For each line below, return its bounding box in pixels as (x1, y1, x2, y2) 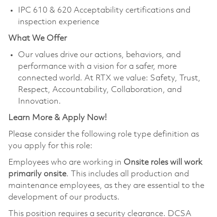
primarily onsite (8, 170, 66, 178)
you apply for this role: (8, 141, 93, 150)
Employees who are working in (8, 158, 124, 167)
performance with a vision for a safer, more (17, 62, 177, 71)
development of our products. (8, 193, 120, 201)
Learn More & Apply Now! (8, 113, 107, 122)
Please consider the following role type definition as (8, 130, 199, 139)
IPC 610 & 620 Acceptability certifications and (17, 6, 190, 15)
